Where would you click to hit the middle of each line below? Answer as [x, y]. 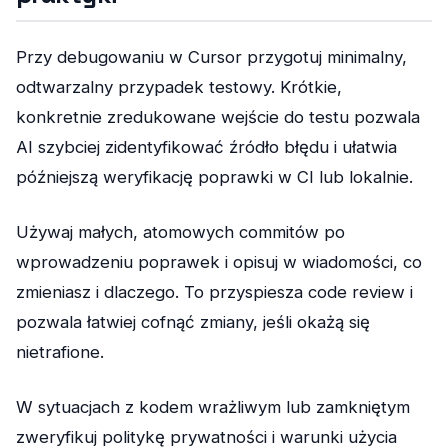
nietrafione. [60, 351]
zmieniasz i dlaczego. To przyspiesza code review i [214, 291]
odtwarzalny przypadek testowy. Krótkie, [179, 86]
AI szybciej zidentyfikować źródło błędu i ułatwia [206, 146]
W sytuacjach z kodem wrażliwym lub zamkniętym [213, 406]
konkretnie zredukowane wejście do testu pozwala [218, 116]
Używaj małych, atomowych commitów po [180, 231]
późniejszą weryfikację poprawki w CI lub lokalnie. [214, 176]
